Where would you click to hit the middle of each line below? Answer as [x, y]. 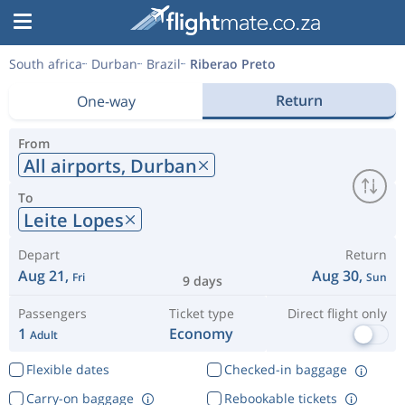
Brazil [164, 64]
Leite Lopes [74, 220]
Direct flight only [337, 313]
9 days [202, 281]
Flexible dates [67, 369]
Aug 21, [45, 276]
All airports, [77, 165]
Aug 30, [339, 276]
